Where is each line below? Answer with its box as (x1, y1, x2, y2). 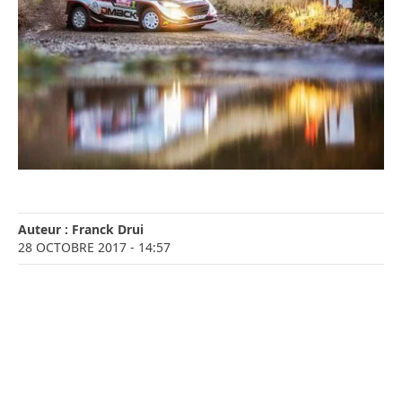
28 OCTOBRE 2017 (18, 239, 127, 257)
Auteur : (18, 221, 72, 239)
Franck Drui (72, 221, 144, 239)
